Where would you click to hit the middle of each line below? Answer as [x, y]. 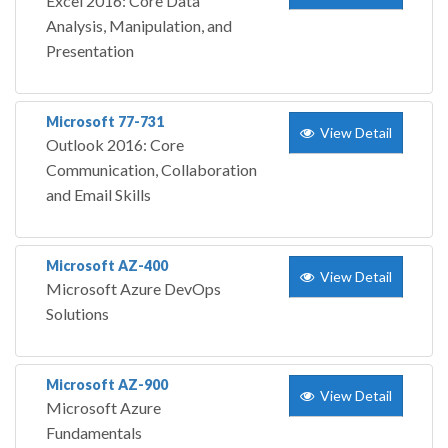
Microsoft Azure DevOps [133, 289]
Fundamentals [94, 433]
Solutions [77, 314]
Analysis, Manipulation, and [139, 26]
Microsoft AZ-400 [107, 266]
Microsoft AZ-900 [107, 385]
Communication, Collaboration [151, 170]
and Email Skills [98, 195]
